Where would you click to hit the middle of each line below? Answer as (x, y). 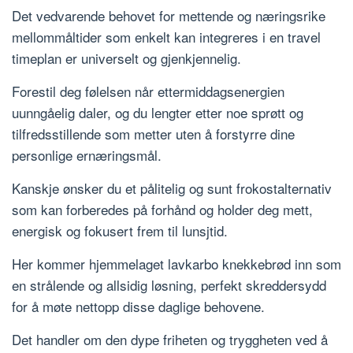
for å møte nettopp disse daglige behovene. (138, 306)
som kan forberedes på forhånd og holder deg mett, (162, 209)
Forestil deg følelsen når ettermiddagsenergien (148, 91)
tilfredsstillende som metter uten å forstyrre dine (153, 133)
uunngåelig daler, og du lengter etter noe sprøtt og (158, 112)
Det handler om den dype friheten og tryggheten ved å (170, 339)
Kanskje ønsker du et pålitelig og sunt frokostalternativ (172, 188)
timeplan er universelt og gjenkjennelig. (126, 58)
